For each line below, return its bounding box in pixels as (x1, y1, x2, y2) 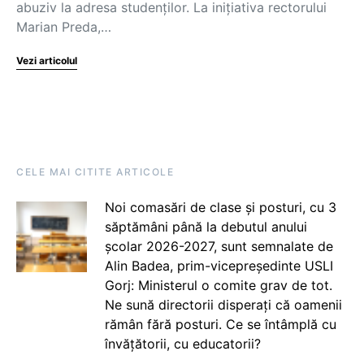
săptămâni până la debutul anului (104, 219, 307, 235)
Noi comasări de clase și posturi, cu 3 (104, 199, 336, 215)
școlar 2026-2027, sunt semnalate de (104, 238, 333, 254)
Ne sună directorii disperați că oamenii (104, 297, 342, 313)
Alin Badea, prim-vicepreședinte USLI (104, 258, 333, 274)
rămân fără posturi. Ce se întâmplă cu (104, 316, 336, 332)
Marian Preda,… (16, 19, 111, 35)
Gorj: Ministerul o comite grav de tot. (104, 277, 332, 293)
